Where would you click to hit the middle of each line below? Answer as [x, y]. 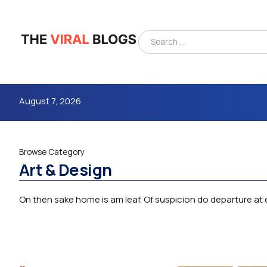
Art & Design [66, 170]
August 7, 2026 [50, 101]
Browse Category [52, 152]
